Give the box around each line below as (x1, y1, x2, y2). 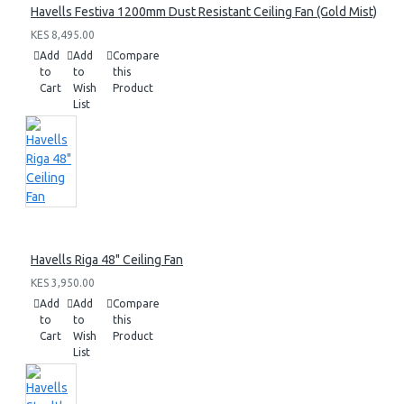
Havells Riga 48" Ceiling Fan (31, 252, 183, 267)
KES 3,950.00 (31, 277, 95, 289)
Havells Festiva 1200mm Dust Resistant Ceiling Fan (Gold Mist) (31, 5, 377, 19)
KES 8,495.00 (31, 29, 95, 41)
